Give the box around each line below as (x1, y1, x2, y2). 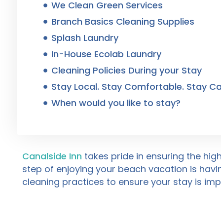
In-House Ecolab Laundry (51, 48, 161, 61)
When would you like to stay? (51, 97, 181, 110)
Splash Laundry (51, 32, 118, 44)
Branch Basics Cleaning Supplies (51, 15, 194, 28)
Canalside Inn (22, 150, 82, 163)
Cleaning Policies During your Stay (51, 64, 202, 77)
